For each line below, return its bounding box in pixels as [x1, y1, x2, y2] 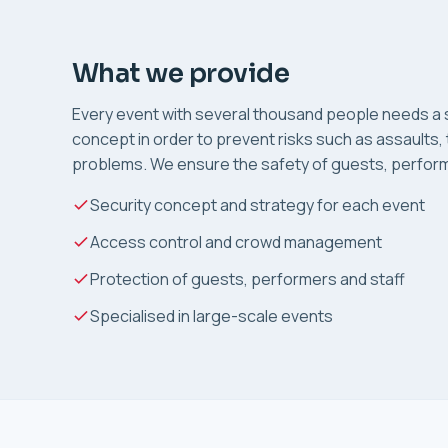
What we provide [72, 56, 290, 89]
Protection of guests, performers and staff [90, 267, 405, 290]
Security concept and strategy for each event [90, 193, 425, 216]
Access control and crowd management [90, 230, 382, 253]
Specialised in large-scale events [90, 304, 333, 327]
